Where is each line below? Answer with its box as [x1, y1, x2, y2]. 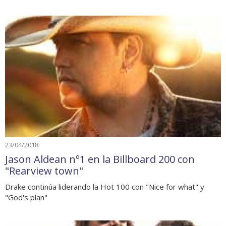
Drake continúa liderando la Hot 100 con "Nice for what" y [5, 182, 204, 192]
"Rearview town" [5, 164, 83, 178]
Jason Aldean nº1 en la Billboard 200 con [5, 152, 195, 166]
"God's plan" [5, 192, 47, 202]
